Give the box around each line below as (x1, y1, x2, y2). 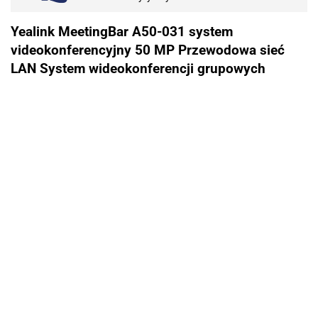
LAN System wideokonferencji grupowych (11, 61, 265, 77)
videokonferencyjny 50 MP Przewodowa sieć (11, 43, 285, 59)
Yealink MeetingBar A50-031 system (11, 24, 233, 40)
